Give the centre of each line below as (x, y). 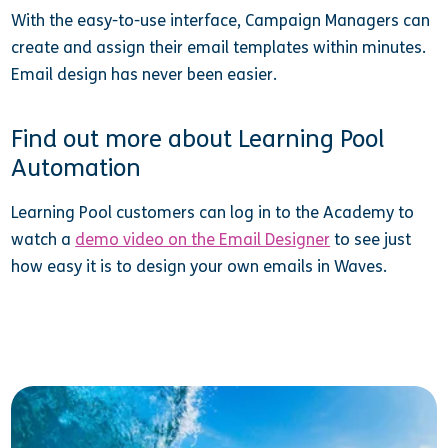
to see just (371, 240)
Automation (76, 168)
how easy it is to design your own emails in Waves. (199, 267)
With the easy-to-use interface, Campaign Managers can (221, 21)
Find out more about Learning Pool (198, 139)
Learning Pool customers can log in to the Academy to (213, 213)
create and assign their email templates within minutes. (219, 48)
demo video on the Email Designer (203, 240)
